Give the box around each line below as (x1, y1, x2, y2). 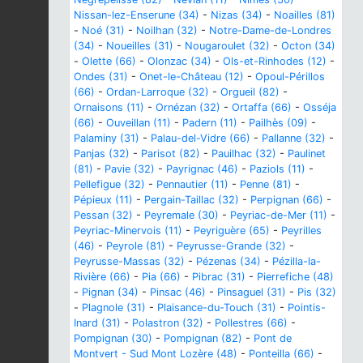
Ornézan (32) (156, 100, 220, 113)
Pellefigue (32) (74, 177, 145, 190)
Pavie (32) (105, 162, 155, 175)
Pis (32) (297, 285, 336, 298)
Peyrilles (281, 224, 322, 237)
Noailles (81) (274, 8, 335, 21)
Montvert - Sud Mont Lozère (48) (74, 347, 237, 360)
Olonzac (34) (147, 54, 211, 67)
